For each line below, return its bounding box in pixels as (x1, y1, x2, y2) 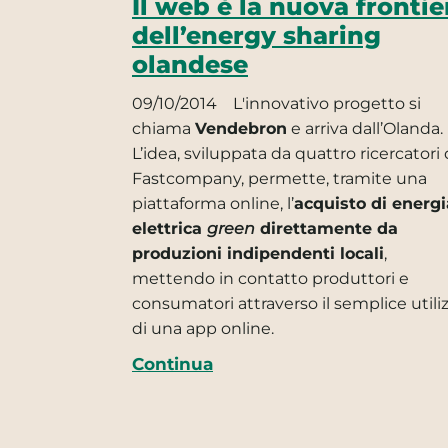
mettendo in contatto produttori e (132, 268, 409, 288)
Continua (132, 352, 213, 374)
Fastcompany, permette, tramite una (132, 168, 427, 188)
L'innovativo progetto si (229, 93, 421, 113)
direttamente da (255, 218, 398, 238)
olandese (132, 49, 248, 79)
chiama (132, 118, 195, 138)
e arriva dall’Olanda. (287, 118, 443, 138)
